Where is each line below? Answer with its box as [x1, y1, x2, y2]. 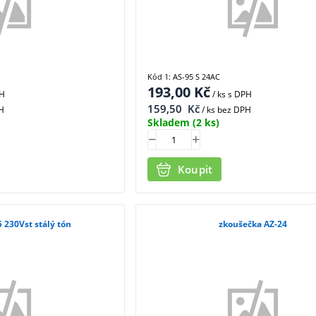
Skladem [147, 115, 190, 129]
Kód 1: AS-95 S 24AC [147, 71, 220, 82]
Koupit [177, 162, 213, 176]
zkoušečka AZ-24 [219, 218, 288, 231]
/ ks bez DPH [199, 103, 251, 116]
